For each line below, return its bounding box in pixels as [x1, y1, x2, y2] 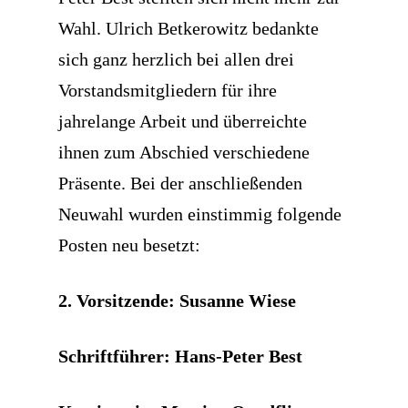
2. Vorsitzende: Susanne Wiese [58, 291, 296, 311]
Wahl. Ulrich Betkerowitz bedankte [58, 18, 319, 39]
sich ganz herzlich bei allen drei [58, 49, 294, 70]
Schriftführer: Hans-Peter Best [58, 346, 302, 367]
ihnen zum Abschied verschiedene [58, 142, 310, 163]
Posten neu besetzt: [58, 235, 200, 256]
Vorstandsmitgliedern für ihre [58, 80, 277, 101]
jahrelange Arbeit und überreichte [58, 111, 307, 132]
